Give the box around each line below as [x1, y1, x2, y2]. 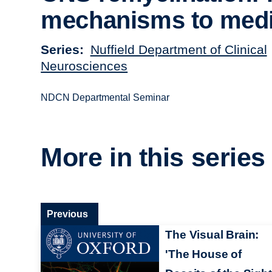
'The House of [165, 247, 242, 260]
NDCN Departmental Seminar [41, 92, 170, 103]
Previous [47, 208, 89, 219]
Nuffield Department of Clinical [90, 42, 267, 56]
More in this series [41, 143, 266, 172]
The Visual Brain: [165, 228, 259, 241]
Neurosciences [41, 58, 128, 73]
